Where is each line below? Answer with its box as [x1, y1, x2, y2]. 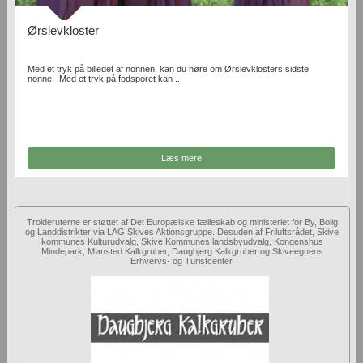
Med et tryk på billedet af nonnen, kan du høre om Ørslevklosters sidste [28, 64, 310, 75]
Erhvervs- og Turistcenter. [130, 255, 234, 266]
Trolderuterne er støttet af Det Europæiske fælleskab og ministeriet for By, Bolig [26, 216, 338, 227]
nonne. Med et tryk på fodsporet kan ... [28, 74, 183, 84]
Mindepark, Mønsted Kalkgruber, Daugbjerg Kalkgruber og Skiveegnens [41, 246, 323, 256]
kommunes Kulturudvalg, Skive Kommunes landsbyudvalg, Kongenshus [41, 236, 323, 246]
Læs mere [160, 152, 202, 163]
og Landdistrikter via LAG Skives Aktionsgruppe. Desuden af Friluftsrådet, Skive [25, 226, 340, 237]
